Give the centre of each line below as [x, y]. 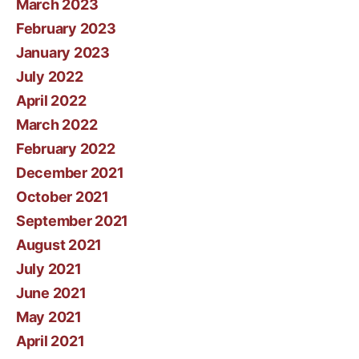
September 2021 [73, 221]
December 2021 [70, 173]
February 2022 [66, 149]
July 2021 [49, 269]
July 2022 [50, 77]
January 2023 [63, 52]
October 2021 [63, 197]
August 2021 [59, 245]
